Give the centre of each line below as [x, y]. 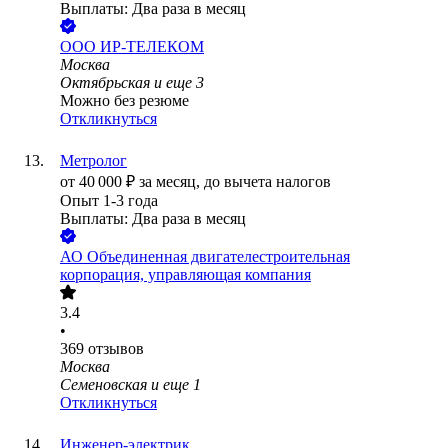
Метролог [93, 161]
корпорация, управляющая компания [185, 275]
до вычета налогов [267, 182]
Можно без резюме [124, 101]
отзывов [116, 349]
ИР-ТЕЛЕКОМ [152, 47]
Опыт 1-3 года [109, 201]
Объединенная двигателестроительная [218, 257]
